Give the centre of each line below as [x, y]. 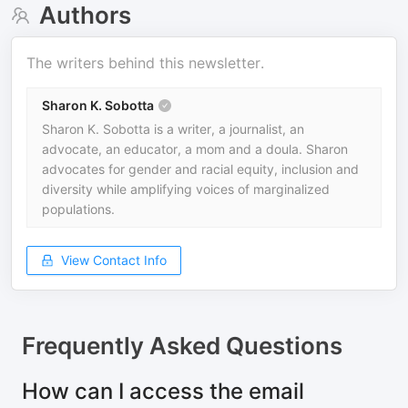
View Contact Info [114, 260]
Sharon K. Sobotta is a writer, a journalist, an [173, 129]
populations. [78, 209]
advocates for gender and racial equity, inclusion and [200, 169]
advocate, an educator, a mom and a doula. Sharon [195, 149]
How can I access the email [163, 391]
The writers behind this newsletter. [145, 63]
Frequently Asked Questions [182, 346]
